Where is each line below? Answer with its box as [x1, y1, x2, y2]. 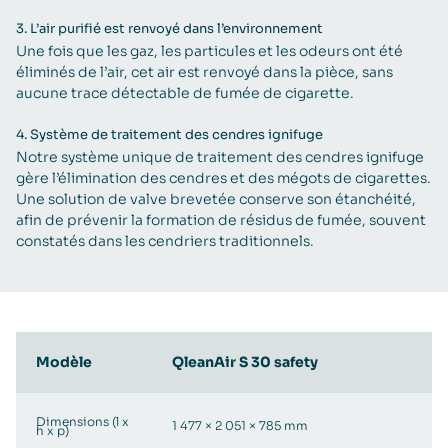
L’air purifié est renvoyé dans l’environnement [30, 20, 323, 37]
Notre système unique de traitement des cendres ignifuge [16, 147, 424, 166]
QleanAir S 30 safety [172, 352, 318, 371]
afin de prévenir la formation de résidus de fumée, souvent [16, 210, 426, 229]
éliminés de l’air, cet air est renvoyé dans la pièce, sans [16, 62, 393, 81]
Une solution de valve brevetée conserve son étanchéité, [16, 189, 416, 208]
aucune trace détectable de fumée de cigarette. [16, 83, 354, 102]
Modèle [36, 352, 92, 371]
